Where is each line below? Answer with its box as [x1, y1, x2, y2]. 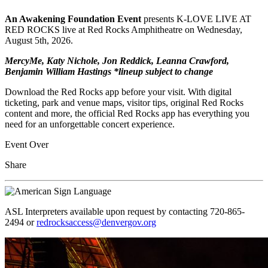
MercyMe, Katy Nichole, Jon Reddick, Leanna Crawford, [5, 55, 229, 66]
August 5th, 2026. [5, 35, 75, 45]
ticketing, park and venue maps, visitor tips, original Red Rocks [5, 97, 243, 108]
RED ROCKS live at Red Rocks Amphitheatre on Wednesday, [5, 24, 242, 35]
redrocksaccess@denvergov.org [36, 217, 156, 227]
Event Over [5, 139, 48, 150]
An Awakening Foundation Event [5, 13, 144, 24]
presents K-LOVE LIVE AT [144, 13, 251, 24]
